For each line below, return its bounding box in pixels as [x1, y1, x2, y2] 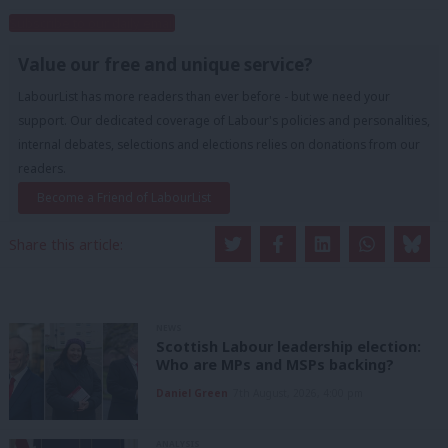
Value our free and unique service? [18, 52, 313, 76]
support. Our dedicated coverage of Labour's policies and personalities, [18, 111, 430, 129]
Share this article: [9, 235, 123, 254]
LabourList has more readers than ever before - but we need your [18, 87, 390, 105]
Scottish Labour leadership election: [156, 336, 421, 356]
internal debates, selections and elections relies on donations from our [18, 135, 420, 153]
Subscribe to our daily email [9, 13, 175, 32]
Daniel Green [156, 385, 228, 400]
